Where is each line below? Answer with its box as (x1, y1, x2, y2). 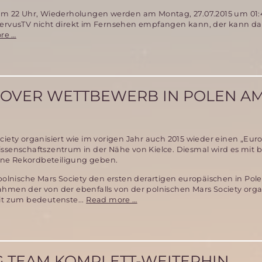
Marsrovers (15, 61, 59, 70)
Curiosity (15, 71, 50, 81)
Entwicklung (15, 40, 67, 49)
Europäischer (136, 194, 190, 204)
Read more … (86, 195, 137, 204)
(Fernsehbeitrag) (15, 82, 82, 91)
